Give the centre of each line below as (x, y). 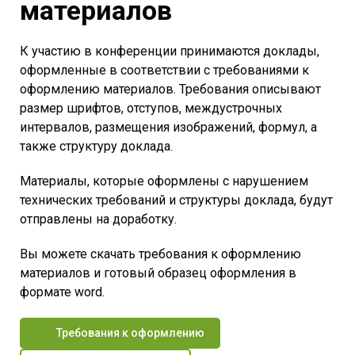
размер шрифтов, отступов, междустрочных (151, 108)
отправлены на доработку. (98, 219)
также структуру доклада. (96, 146)
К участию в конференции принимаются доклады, (170, 51)
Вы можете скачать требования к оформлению (160, 254)
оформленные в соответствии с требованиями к (164, 70)
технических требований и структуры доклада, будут (176, 200)
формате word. (62, 292)
